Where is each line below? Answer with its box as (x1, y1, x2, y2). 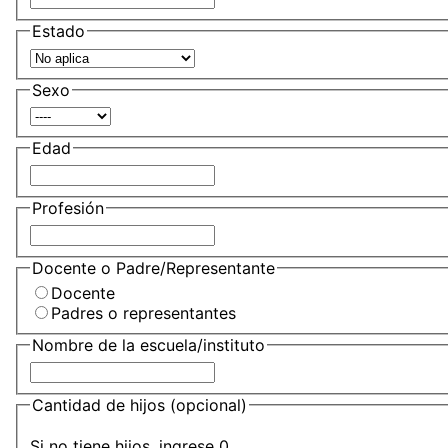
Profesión (32, 197, 105, 218)
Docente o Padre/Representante (32, 257, 276, 278)
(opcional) (170, 394, 248, 415)
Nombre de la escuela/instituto (32, 335, 266, 356)
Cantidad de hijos (32, 394, 171, 415)
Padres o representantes (51, 303, 237, 324)
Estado (32, 21, 86, 42)
